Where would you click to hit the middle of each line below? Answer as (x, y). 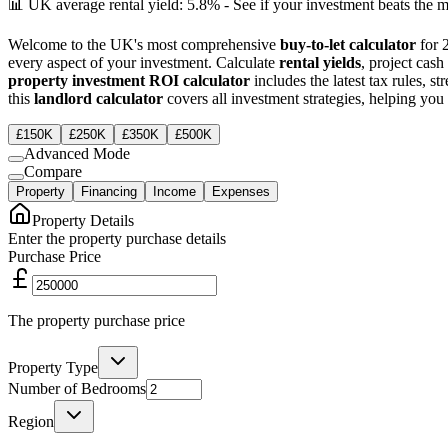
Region (31, 421)
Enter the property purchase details (117, 238)
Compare (53, 171)
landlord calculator (98, 98)
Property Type (53, 367)
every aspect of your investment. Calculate (143, 62)
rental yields (320, 62)
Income (174, 191)
